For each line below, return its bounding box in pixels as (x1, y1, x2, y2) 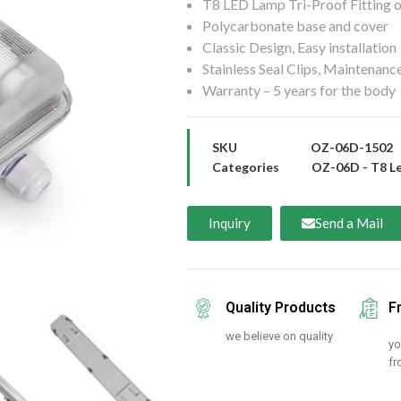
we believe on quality (226, 329, 334, 343)
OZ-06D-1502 (310, 140, 393, 155)
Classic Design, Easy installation (201, 38, 397, 55)
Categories (211, 159, 279, 175)
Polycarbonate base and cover (201, 17, 388, 34)
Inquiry (208, 215, 251, 231)
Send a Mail (314, 215, 383, 231)
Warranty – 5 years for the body (201, 81, 396, 98)
